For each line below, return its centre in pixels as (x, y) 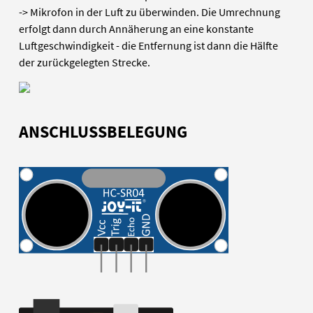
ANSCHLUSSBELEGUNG (103, 132)
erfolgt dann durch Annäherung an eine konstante (137, 29)
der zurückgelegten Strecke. (85, 63)
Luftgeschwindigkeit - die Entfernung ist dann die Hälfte (149, 46)
